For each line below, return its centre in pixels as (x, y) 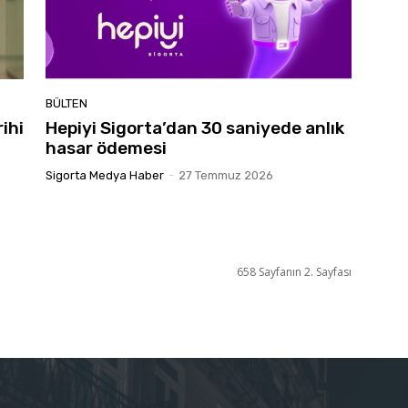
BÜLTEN (66, 103)
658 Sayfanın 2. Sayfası (294, 271)
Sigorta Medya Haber (105, 175)
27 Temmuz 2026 (226, 175)
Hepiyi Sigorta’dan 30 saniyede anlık (195, 127)
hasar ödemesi (106, 148)
